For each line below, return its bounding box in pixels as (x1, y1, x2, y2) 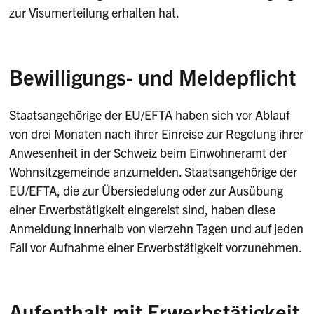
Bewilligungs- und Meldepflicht (9, 63, 296, 90)
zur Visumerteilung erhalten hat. (9, 4, 180, 21)
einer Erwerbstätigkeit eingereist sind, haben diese (9, 200, 276, 217)
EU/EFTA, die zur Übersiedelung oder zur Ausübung (9, 182, 284, 198)
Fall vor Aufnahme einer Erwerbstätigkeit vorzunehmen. (9, 238, 303, 255)
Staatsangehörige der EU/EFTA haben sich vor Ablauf (9, 106, 290, 123)
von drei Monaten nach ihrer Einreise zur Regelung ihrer (9, 125, 304, 142)
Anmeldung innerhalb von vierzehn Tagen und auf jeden (9, 219, 304, 236)
